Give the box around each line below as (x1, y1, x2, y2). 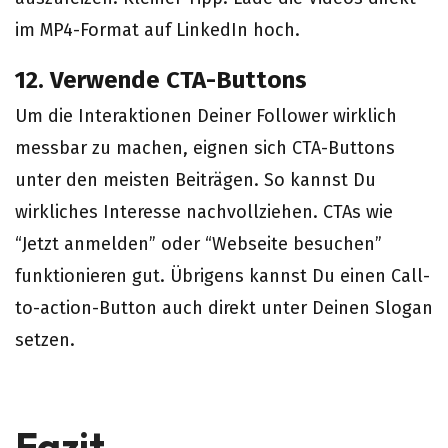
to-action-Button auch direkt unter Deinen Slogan (15, 297, 433, 319)
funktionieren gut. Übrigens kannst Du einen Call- (15, 265, 430, 287)
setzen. (15, 329, 75, 351)
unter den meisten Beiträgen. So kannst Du (15, 169, 376, 191)
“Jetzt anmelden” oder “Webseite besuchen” (15, 233, 382, 255)
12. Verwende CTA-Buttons (15, 66, 307, 94)
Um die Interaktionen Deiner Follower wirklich (15, 105, 397, 127)
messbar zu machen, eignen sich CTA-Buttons (15, 137, 395, 159)
